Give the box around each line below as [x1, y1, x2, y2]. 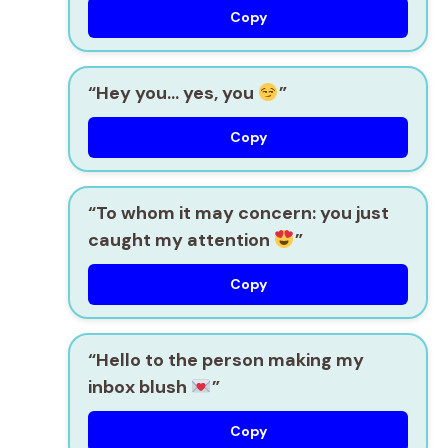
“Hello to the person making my [88, 348, 364, 373]
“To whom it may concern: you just [88, 201, 389, 226]
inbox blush [88, 375, 191, 400]
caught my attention [88, 228, 274, 253]
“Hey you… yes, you [88, 81, 258, 106]
